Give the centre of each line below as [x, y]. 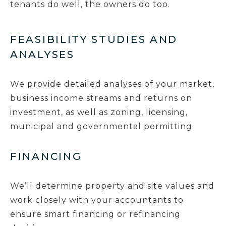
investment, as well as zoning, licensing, [99, 112]
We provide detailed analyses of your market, [112, 84]
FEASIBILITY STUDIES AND [94, 39]
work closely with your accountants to [97, 200]
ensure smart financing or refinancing [95, 214]
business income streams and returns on [101, 98]
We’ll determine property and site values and [112, 186]
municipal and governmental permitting [101, 126]
